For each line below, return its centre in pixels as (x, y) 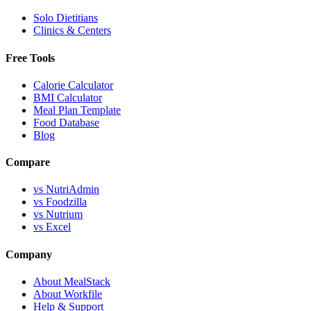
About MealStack (72, 281)
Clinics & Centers (72, 31)
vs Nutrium (58, 215)
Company (29, 254)
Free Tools (30, 58)
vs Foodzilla (60, 202)
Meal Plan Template (77, 110)
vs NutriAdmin (66, 190)
